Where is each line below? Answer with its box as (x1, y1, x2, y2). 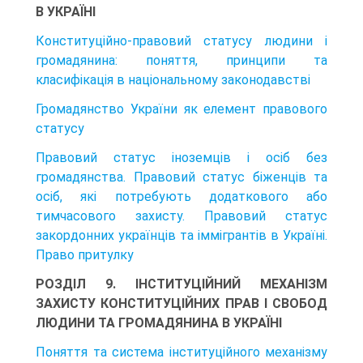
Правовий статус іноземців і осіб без (36, 149, 327, 165)
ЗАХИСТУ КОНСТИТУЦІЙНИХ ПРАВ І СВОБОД (36, 295, 327, 311)
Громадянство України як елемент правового (36, 100, 327, 117)
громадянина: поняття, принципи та (36, 52, 327, 68)
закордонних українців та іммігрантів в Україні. (36, 227, 327, 243)
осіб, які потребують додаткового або (36, 188, 327, 204)
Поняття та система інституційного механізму (36, 344, 327, 360)
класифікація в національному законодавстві (36, 71, 310, 88)
